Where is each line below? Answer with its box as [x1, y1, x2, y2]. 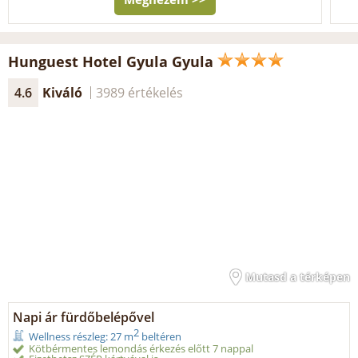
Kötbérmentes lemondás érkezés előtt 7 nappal [29, 341, 253, 356]
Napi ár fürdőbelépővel [13, 308, 154, 326]
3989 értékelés [96, 83, 183, 101]
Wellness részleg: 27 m [29, 329, 133, 344]
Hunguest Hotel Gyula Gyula [8, 51, 213, 71]
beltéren [139, 329, 181, 344]
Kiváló [42, 83, 82, 101]
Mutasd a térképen [245, 268, 350, 284]
